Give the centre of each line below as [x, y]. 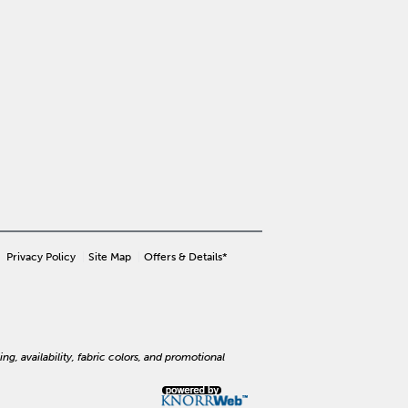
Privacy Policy [41, 256]
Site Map [110, 256]
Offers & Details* [186, 256]
